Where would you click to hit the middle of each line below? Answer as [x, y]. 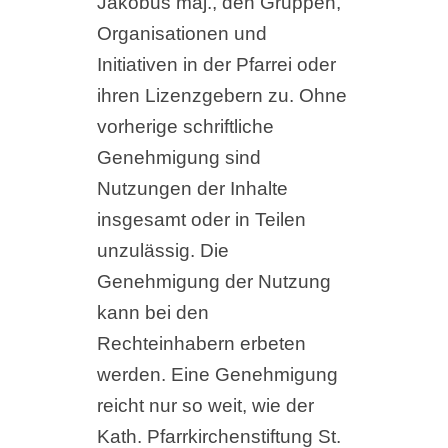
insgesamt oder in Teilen [201, 220]
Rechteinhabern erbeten [201, 344]
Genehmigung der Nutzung [213, 282]
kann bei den [152, 313]
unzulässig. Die [162, 251]
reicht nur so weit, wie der [205, 406]
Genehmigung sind [178, 158]
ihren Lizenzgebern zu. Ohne [221, 96]
